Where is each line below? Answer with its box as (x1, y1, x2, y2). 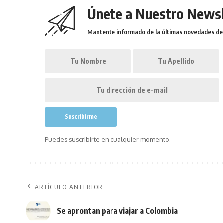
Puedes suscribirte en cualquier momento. (45, 135, 171, 143)
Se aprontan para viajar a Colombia (57, 205, 178, 216)
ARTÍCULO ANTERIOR (35, 183, 103, 191)
